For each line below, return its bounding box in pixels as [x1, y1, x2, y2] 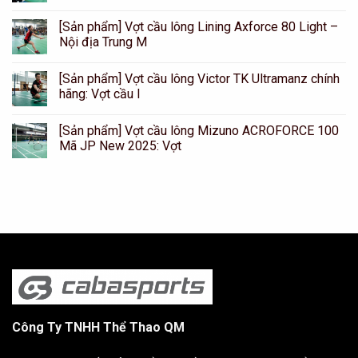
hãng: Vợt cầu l [59, 86, 140, 101]
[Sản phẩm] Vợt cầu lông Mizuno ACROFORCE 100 [59, 122, 339, 138]
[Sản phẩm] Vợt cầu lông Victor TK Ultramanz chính [59, 70, 340, 86]
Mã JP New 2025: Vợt [59, 137, 181, 153]
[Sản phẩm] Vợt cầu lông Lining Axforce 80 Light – [59, 18, 338, 34]
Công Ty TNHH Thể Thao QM [12, 319, 185, 335]
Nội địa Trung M [59, 34, 147, 50]
